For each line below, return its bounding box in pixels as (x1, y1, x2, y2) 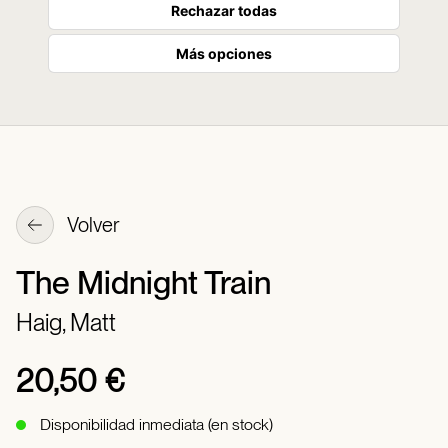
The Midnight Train (16, 263, 271, 302)
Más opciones (176, 45, 272, 62)
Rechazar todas (171, 2, 277, 19)
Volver (64, 213, 120, 238)
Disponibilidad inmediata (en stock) (40, 415, 273, 434)
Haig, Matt (16, 308, 116, 337)
